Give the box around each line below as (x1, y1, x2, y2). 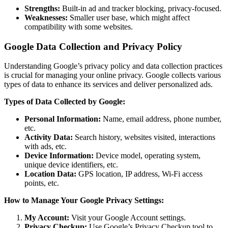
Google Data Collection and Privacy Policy (4, 41, 182, 52)
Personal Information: (24, 115, 101, 124)
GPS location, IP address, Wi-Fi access (76, 169, 203, 179)
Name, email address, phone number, (101, 115, 221, 124)
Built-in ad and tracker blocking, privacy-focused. (60, 4, 221, 13)
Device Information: (24, 151, 94, 160)
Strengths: (24, 4, 60, 13)
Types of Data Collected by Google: (4, 97, 125, 106)
